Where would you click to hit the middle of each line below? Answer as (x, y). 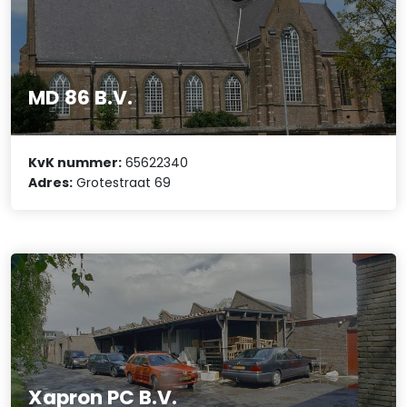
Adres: (51, 183)
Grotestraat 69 (122, 183)
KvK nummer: (75, 163)
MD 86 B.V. (81, 97)
